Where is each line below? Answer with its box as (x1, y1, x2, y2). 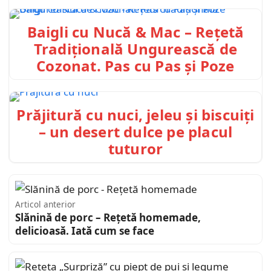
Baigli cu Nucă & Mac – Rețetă (27, 22, 244, 42)
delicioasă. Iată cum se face (15, 223, 154, 238)
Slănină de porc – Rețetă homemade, (15, 210, 201, 224)
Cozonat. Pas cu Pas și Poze (36, 56, 235, 76)
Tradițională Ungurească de (33, 39, 238, 59)
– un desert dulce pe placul (38, 121, 233, 142)
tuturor (108, 138, 163, 158)
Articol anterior (15, 198, 76, 210)
